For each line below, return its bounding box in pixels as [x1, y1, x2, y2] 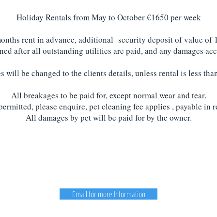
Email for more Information [72, 188, 145, 200]
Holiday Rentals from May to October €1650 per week [16, 12, 201, 23]
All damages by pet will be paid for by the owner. [25, 112, 192, 123]
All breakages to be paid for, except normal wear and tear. [11, 90, 206, 101]
